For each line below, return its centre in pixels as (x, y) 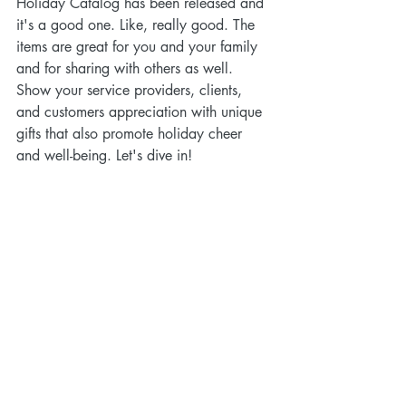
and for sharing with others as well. (127, 69)
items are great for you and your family (139, 47)
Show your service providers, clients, (131, 91)
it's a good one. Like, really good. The (138, 25)
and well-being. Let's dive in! (104, 156)
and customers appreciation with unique (141, 112)
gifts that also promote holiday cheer (131, 134)
